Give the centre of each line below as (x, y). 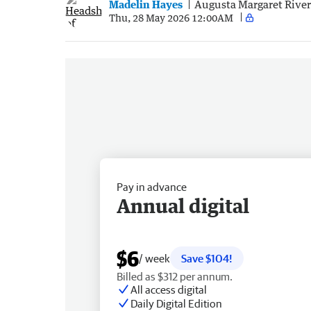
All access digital (169, 289)
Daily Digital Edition (176, 303)
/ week (154, 258)
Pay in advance (152, 186)
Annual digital (183, 205)
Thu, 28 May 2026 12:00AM (171, 17)
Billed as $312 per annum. (175, 276)
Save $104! (207, 258)
